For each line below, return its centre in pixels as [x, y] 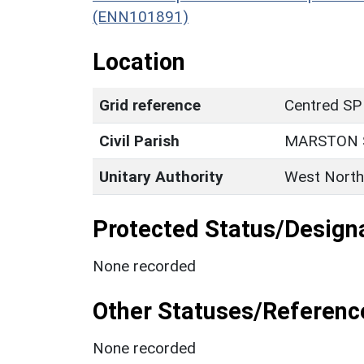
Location [139, 61]
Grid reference [150, 105]
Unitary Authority [161, 176]
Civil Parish [139, 141]
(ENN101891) [141, 16]
